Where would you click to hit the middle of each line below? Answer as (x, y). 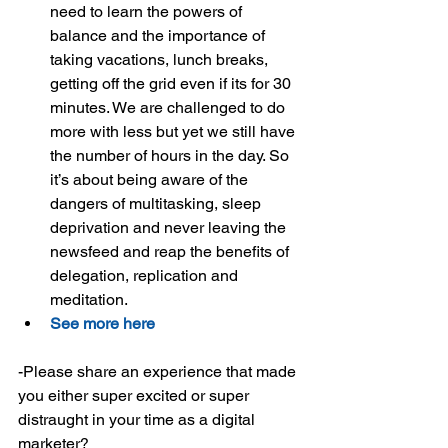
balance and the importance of (159, 35)
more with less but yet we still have (174, 131)
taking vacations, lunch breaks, (161, 59)
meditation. (92, 299)
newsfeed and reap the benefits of (171, 251)
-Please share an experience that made (159, 371)
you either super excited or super (135, 395)
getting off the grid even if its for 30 (172, 83)
